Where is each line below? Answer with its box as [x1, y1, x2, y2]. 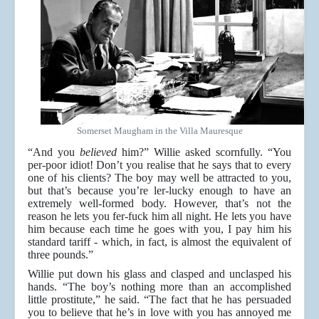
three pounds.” [28, 249, 93, 261]
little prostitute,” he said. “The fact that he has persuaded [28, 293, 291, 306]
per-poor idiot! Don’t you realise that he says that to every [28, 159, 291, 172]
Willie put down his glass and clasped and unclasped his [28, 268, 291, 281]
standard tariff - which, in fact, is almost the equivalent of [28, 236, 291, 249]
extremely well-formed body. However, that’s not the [28, 197, 291, 210]
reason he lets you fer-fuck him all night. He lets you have [28, 210, 291, 223]
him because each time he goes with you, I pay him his [28, 223, 291, 236]
